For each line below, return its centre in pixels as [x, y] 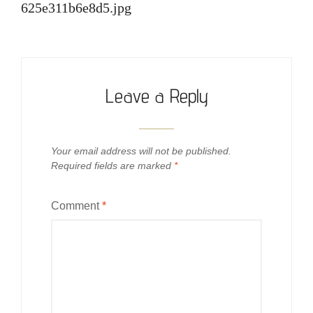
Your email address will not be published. [141, 151]
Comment [77, 205]
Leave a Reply [156, 95]
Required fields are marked [112, 165]
